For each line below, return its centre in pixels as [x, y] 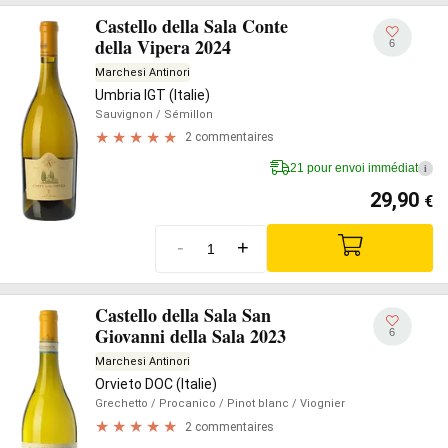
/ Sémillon [183, 114]
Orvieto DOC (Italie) [156, 384]
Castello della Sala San [183, 315]
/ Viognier [317, 403]
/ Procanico [182, 403]
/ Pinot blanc [252, 403]
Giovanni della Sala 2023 [190, 336]
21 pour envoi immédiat [354, 167]
